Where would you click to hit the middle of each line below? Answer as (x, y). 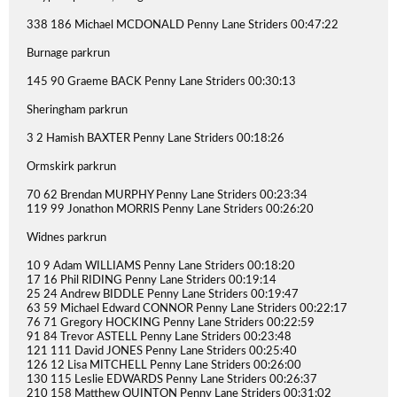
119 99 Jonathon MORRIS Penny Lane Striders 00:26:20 (170, 210)
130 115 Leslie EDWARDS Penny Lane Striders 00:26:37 (172, 380)
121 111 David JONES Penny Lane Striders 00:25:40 (162, 351)
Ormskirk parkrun (71, 167)
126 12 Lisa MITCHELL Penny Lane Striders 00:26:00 (164, 366)
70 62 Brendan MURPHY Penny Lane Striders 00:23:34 (167, 195)
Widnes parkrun (66, 238)
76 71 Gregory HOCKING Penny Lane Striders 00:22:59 (171, 323)
